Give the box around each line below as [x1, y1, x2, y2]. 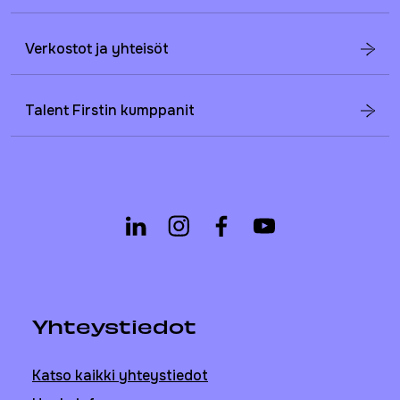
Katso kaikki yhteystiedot [32, 365, 208, 385]
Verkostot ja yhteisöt [25, 38, 169, 58]
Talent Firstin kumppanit [25, 100, 195, 120]
